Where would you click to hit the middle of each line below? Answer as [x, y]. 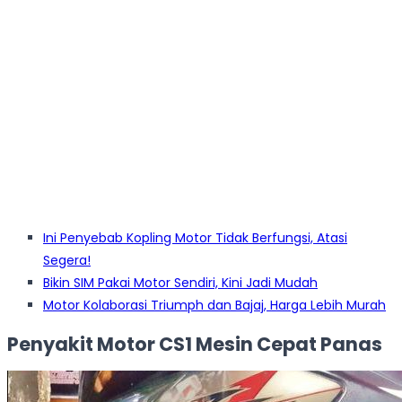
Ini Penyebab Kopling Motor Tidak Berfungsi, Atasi [195, 238]
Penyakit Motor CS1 [101, 344]
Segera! [67, 261]
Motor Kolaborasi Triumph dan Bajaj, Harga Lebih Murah [214, 306]
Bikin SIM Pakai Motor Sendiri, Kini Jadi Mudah [180, 283]
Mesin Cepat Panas [289, 344]
